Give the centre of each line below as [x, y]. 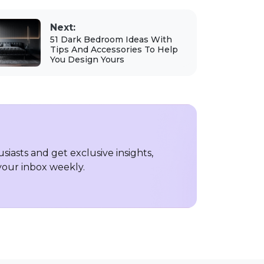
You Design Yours [87, 60]
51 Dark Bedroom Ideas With [111, 40]
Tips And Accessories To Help [114, 50]
